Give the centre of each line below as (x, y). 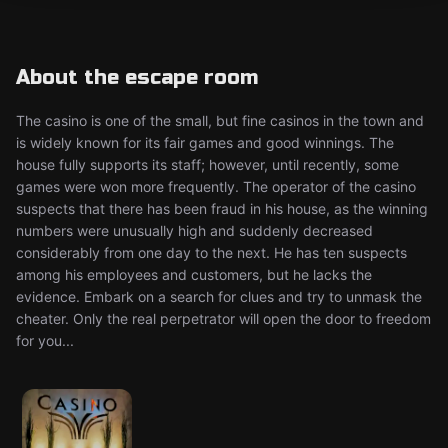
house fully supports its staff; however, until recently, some (207, 164)
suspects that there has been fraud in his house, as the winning (222, 208)
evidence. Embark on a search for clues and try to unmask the (219, 296)
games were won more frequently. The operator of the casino (216, 186)
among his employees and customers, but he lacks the (194, 274)
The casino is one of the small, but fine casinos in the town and (220, 120)
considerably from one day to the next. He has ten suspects (211, 252)
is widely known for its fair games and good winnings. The (205, 142)
